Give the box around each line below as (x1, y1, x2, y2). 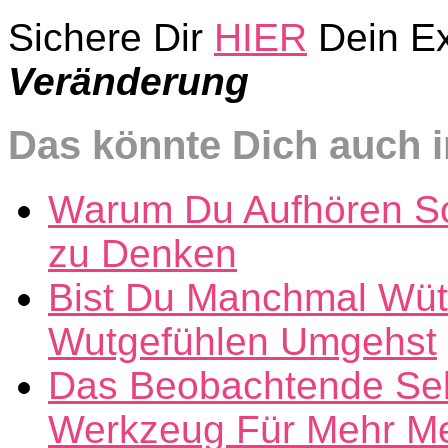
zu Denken (48, 231, 237, 275)
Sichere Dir (8, 15, 214, 59)
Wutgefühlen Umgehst (48, 319, 437, 363)
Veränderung (8, 59, 249, 103)
